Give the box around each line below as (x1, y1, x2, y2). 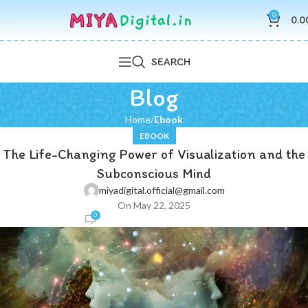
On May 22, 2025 (118, 199, 190, 211)
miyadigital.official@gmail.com (98, 184, 225, 196)
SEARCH (151, 55, 190, 68)
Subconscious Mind (97, 165, 211, 181)
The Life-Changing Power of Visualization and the (3, 146, 305, 162)
